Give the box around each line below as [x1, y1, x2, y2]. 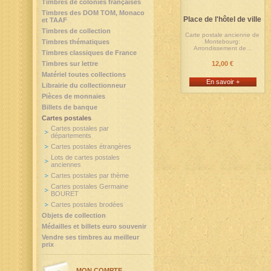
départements [51, 132, 91, 139]
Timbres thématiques [42, 38, 109, 45]
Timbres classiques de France [42, 49, 137, 56]
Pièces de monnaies [42, 93, 105, 100]
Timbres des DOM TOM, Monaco [42, 9, 145, 16]
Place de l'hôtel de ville [183, 15, 261, 24]
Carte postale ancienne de [185, 31, 260, 38]
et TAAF [42, 16, 67, 24]
